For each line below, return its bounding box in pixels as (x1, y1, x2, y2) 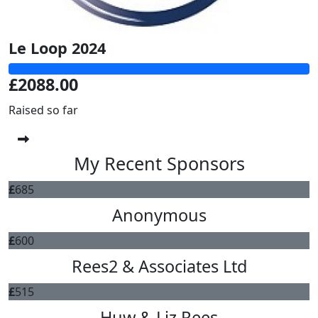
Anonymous (111, 204, 207, 226)
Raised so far (9, 102, 78, 118)
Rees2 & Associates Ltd (71, 255, 247, 278)
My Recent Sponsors (73, 151, 245, 175)
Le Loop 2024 (9, 38, 106, 58)
